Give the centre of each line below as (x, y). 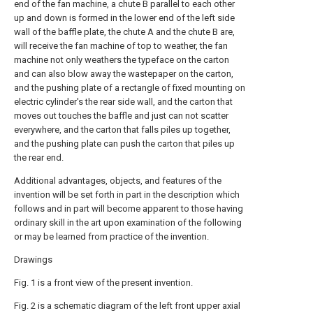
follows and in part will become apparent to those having (129, 209)
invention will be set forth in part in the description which (127, 195)
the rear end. (39, 158)
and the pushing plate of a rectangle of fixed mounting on (130, 88)
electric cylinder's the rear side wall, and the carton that (123, 102)
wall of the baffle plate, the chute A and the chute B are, (124, 32)
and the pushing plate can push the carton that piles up (124, 144)
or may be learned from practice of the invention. (111, 236)
